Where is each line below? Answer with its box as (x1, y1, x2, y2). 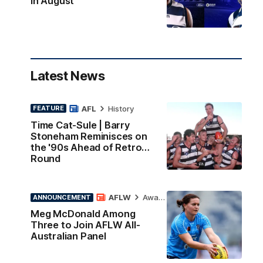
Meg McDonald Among (31, 208, 136, 220)
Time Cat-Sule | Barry (31, 119, 130, 131)
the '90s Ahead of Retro (31, 141, 142, 153)
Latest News (31, 68, 105, 83)
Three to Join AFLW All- (31, 219, 140, 231)
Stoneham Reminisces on (31, 130, 147, 142)
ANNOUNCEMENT (33, 193, 91, 201)
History (108, 103, 134, 113)
